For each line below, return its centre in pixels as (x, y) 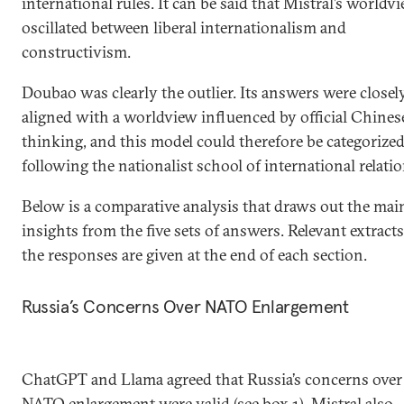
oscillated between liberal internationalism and (184, 28)
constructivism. (76, 52)
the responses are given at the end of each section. (194, 255)
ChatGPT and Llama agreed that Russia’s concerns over (212, 379)
